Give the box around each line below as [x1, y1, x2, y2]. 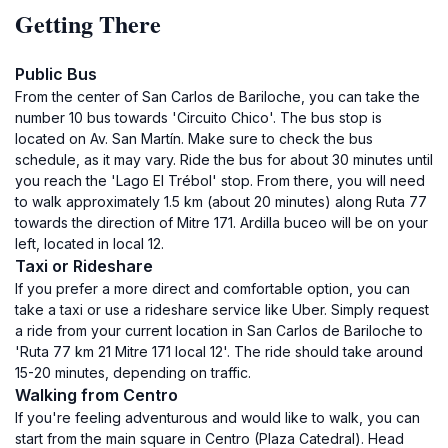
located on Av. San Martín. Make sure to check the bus [15, 130, 373, 147]
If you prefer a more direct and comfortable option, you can [15, 280, 410, 297]
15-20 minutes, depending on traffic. [15, 364, 251, 381]
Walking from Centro [15, 385, 178, 405]
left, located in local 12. [15, 235, 164, 252]
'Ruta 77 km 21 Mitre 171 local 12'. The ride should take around [15, 343, 423, 360]
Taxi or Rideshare [15, 256, 153, 276]
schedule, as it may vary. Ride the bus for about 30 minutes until [15, 151, 433, 168]
